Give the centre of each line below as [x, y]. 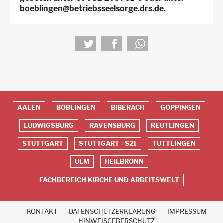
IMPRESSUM [187, 211]
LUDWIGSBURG [49, 125]
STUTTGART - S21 [108, 144]
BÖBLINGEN [76, 108]
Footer [20, 132]
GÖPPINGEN [180, 108]
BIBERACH [128, 108]
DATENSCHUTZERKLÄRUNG [112, 211]
